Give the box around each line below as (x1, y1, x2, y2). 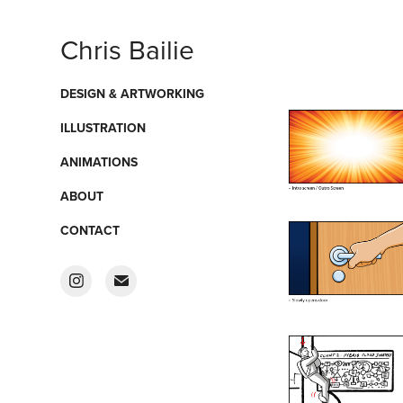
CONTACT (60, 221, 121, 239)
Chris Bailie (60, 31, 195, 68)
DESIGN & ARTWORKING (60, 85, 205, 103)
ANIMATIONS (60, 153, 139, 171)
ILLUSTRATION (60, 119, 147, 137)
